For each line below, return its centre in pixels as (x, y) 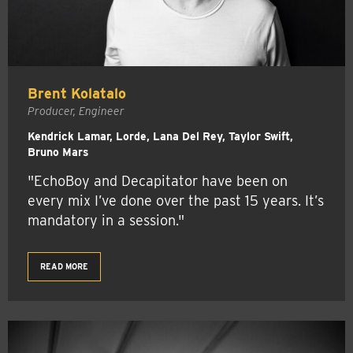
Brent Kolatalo (77, 93)
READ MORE (64, 266)
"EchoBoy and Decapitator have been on (158, 180)
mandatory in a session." (106, 220)
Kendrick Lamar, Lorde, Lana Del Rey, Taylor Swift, (160, 136)
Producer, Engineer (76, 111)
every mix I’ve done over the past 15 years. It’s (176, 200)
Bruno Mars (58, 152)
